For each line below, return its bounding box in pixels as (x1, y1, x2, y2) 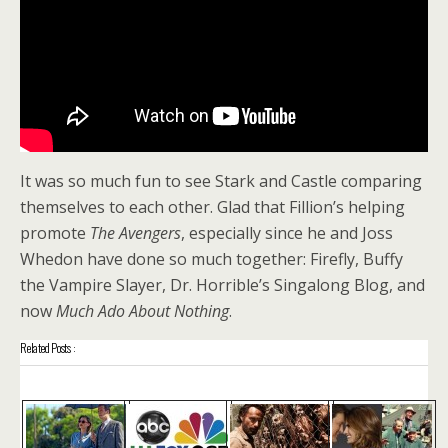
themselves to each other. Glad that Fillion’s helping (20, 195, 405, 218)
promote (20, 221, 90, 244)
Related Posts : (20, 338, 76, 356)
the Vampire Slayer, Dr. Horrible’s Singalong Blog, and (20, 273, 425, 296)
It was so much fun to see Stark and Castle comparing (20, 169, 422, 192)
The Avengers (90, 221, 181, 244)
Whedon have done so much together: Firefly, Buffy (20, 247, 403, 270)
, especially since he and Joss (181, 221, 393, 244)
